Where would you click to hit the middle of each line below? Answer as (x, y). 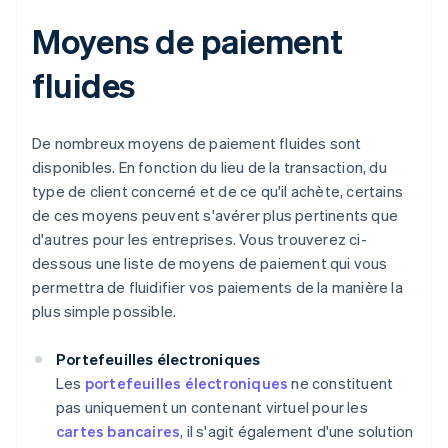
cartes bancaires (118, 431)
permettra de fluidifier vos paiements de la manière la (217, 287)
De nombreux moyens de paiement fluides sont (197, 143)
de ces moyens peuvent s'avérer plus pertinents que (215, 215)
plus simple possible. (104, 311)
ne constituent (341, 383)
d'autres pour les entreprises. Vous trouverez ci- (199, 239)
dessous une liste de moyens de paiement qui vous (210, 263)
